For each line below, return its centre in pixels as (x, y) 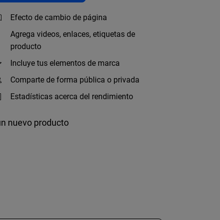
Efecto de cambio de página (59, 17)
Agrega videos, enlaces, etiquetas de (73, 34)
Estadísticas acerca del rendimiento (72, 96)
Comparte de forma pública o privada (75, 80)
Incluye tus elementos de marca (65, 63)
